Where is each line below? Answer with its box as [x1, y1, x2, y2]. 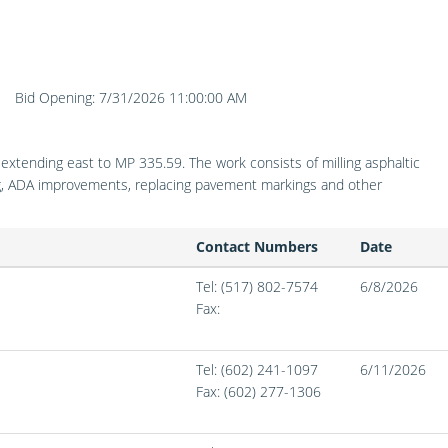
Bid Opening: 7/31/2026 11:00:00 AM [15, 88, 247, 107]
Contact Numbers [196, 237, 318, 256]
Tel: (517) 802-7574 [196, 277, 318, 296]
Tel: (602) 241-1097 [196, 360, 318, 379]
